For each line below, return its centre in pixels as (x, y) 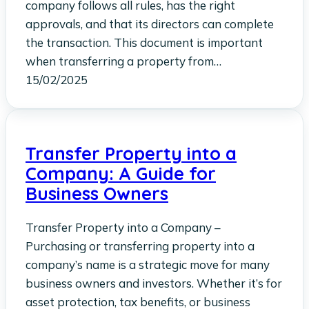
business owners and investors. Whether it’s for (154, 283)
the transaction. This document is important (144, 42)
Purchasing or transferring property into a (140, 246)
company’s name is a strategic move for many (148, 265)
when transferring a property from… (123, 61)
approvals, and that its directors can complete (150, 23)
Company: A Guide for (121, 173)
